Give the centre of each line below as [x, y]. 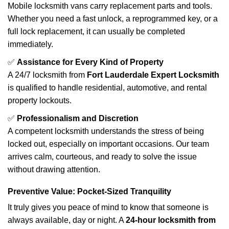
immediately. [30, 44]
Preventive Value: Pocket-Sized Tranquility [89, 191]
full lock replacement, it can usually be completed [96, 31]
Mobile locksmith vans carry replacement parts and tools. [110, 6]
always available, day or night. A [67, 220]
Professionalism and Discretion [78, 118]
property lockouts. [40, 100]
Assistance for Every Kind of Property [90, 62]
